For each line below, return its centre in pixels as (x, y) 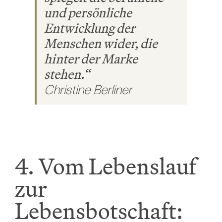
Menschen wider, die (101, 44)
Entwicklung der (89, 28)
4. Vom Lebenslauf (105, 166)
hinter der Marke (91, 59)
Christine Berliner (88, 90)
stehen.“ (67, 74)
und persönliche (88, 13)
